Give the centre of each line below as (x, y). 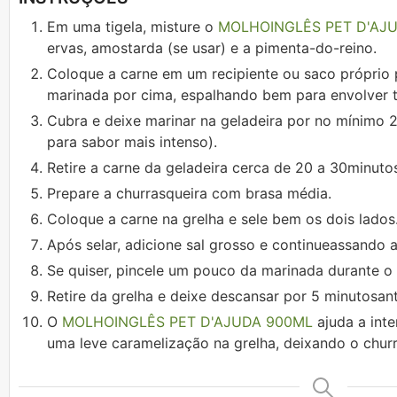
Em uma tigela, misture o (132, 27)
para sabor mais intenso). (132, 142)
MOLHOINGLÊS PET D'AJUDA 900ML (187, 322)
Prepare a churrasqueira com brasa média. (189, 194)
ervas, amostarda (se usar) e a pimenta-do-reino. (212, 48)
